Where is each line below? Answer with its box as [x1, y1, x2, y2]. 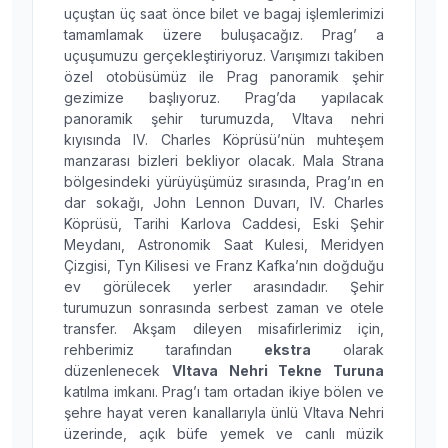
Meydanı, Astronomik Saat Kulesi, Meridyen [64, 236, 384, 253]
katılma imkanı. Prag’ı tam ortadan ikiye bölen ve [64, 383, 384, 400]
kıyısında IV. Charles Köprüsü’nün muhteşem [64, 131, 384, 148]
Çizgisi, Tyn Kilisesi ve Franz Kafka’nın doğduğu [64, 257, 384, 274]
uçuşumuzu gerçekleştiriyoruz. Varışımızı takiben [64, 47, 384, 64]
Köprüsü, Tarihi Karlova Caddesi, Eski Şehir [64, 215, 384, 232]
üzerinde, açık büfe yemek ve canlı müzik [64, 425, 384, 442]
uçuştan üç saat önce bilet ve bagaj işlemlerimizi [64, 5, 384, 22]
